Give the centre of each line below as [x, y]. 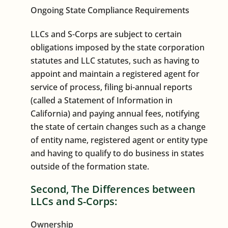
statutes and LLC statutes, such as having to [115, 60]
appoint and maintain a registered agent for [115, 74]
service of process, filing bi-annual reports [111, 87]
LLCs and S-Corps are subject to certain [106, 34]
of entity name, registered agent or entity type [119, 140]
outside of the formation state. [90, 166]
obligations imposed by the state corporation [118, 47]
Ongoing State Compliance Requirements [110, 10]
